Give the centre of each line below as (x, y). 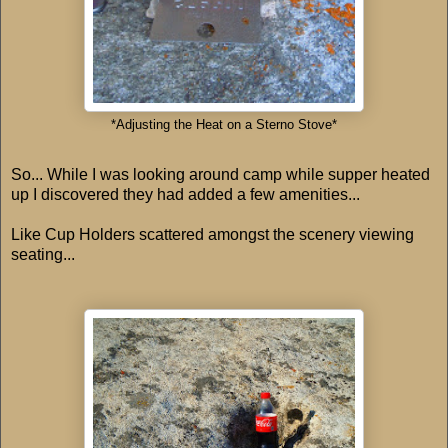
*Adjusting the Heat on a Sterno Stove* (224, 124)
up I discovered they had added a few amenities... (185, 194)
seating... (43, 254)
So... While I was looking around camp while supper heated (220, 174)
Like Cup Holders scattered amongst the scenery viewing (212, 234)
